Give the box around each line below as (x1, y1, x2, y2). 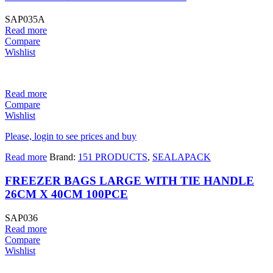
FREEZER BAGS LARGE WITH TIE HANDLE (5, 174, 254, 188)
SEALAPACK (152, 152, 211, 163)
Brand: (49, 152, 78, 163)
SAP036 (5, 212, 38, 223)
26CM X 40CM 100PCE (5, 188, 128, 201)
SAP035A (5, 14, 45, 25)
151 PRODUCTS (78, 152, 147, 163)
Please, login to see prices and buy (5, 131, 136, 142)
